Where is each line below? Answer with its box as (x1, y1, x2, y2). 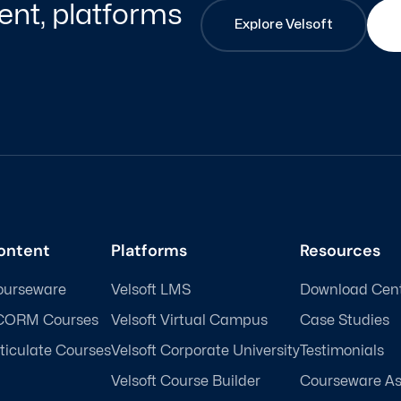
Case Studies (300, 312, 389, 328)
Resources (300, 239, 380, 261)
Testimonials (300, 343, 384, 358)
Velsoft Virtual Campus (111, 312, 268, 328)
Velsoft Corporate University (111, 343, 300, 358)
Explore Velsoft (235, 18, 333, 32)
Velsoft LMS (111, 282, 191, 297)
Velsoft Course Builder (111, 373, 260, 388)
